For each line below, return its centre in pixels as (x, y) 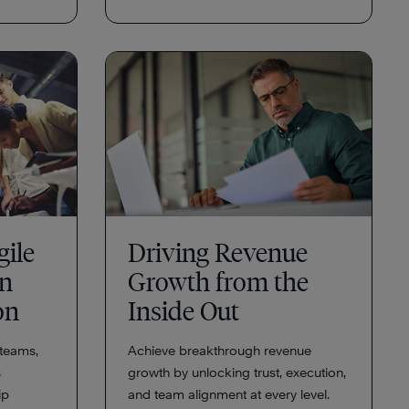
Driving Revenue (217, 252)
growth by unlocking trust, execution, (236, 372)
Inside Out (183, 311)
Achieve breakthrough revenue (219, 350)
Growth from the (218, 282)
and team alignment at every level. (228, 394)
